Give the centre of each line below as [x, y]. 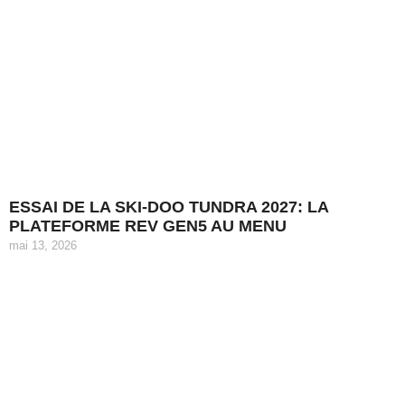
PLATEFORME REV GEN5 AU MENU [148, 226]
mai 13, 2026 [43, 245]
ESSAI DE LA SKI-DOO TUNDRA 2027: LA [169, 207]
